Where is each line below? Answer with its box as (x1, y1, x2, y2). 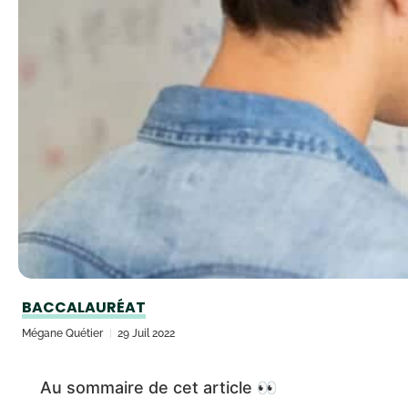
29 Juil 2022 (117, 327, 175, 340)
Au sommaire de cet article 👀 (40, 378, 277, 397)
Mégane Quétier (22, 327, 103, 340)
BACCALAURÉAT (22, 297, 146, 318)
